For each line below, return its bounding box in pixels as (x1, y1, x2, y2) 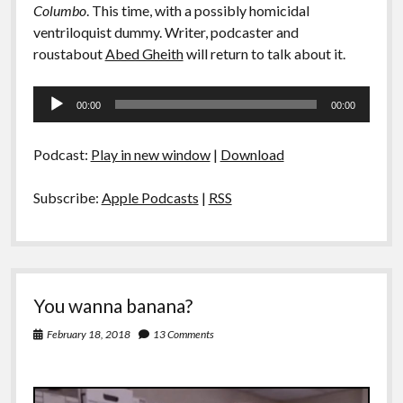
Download (219, 146, 284, 164)
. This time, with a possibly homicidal (85, 2, 309, 20)
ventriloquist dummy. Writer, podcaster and (32, 23, 299, 41)
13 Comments (152, 327, 214, 342)
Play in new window (90, 146, 210, 164)
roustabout (32, 45, 105, 63)
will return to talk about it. (183, 45, 345, 63)
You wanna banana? (32, 294, 193, 318)
